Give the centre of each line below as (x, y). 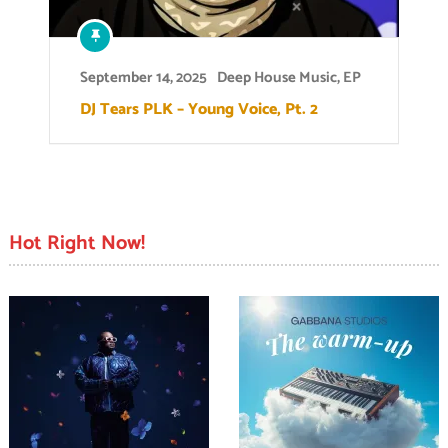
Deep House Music (277, 78)
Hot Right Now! (76, 244)
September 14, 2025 (143, 78)
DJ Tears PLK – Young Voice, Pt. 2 (199, 110)
